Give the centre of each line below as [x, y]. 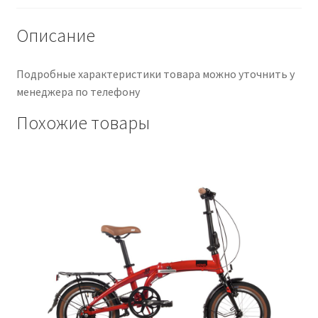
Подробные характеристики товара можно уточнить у [155, 73]
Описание [55, 35]
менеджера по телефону [78, 91]
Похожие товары [83, 122]
